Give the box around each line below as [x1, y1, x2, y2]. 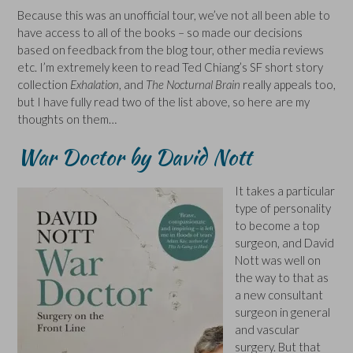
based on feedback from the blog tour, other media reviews [17, 43, 324, 58]
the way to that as [235, 269, 329, 284]
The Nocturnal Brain [146, 77, 240, 92]
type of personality [235, 200, 331, 215]
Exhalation [70, 77, 119, 92]
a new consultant [235, 287, 323, 302]
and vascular [235, 321, 299, 336]
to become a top [235, 217, 319, 232]
